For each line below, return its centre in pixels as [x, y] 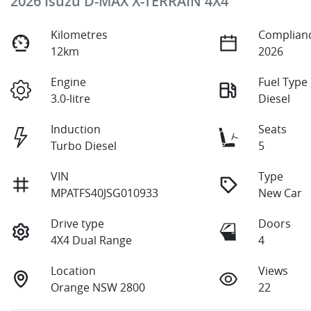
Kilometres [79, 34]
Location [74, 270]
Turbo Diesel [84, 145]
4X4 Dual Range [92, 240]
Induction [76, 129]
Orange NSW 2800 [98, 287]
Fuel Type [283, 82]
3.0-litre [71, 98]
